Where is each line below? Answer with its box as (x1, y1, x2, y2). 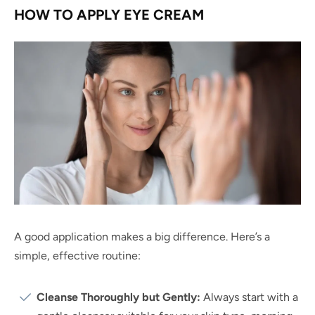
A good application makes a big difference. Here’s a (14, 229, 270, 243)
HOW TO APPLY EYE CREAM (14, 6, 204, 23)
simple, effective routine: (14, 248, 141, 262)
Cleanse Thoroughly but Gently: (37, 290, 200, 304)
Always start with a (200, 290, 298, 304)
